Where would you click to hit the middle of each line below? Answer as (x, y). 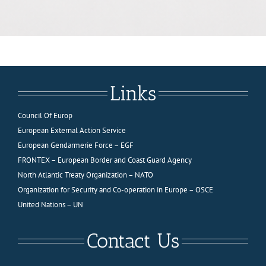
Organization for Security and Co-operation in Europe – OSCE (115, 189)
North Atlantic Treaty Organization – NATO (85, 175)
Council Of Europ (45, 115)
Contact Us (133, 240)
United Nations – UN (50, 204)
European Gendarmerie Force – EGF (75, 145)
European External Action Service (72, 130)
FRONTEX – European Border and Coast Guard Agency (104, 160)
